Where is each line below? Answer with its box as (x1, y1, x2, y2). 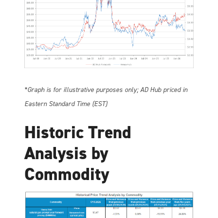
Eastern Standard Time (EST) (24, 99, 107, 109)
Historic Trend (24, 121, 131, 145)
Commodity (24, 163, 109, 186)
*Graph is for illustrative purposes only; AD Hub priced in (24, 85, 187, 95)
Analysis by (24, 142, 108, 165)
